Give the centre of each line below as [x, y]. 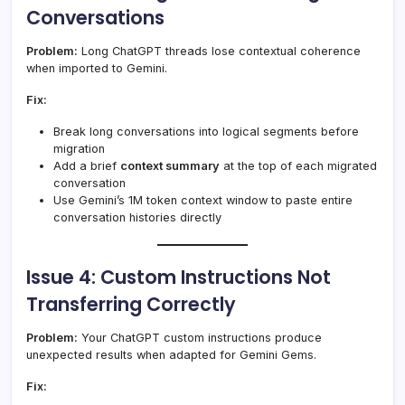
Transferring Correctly [131, 305]
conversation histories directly [137, 218]
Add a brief [87, 166]
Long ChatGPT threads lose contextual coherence [219, 52]
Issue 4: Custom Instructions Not [179, 278]
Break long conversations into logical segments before [206, 132]
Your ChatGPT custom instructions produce [200, 338]
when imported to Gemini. [97, 69]
